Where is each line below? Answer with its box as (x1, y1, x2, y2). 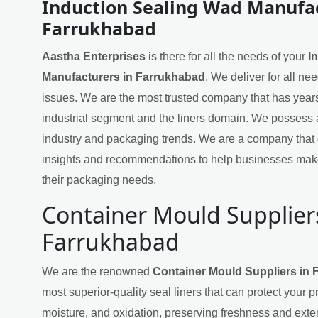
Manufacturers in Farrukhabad (42, 70, 205, 83)
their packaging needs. (42, 173, 156, 186)
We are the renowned (42, 265, 153, 278)
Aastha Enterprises (42, 50, 146, 62)
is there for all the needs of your (146, 50, 308, 62)
